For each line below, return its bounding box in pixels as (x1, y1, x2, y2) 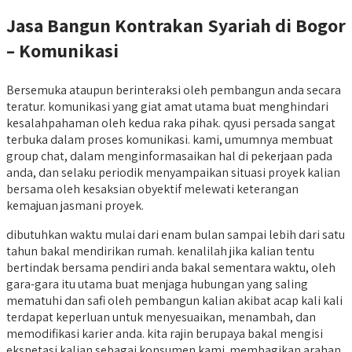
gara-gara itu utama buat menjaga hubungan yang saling (6, 276, 308, 293)
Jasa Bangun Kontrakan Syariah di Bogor (6, 13, 346, 38)
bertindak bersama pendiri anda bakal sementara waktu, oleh (6, 259, 335, 277)
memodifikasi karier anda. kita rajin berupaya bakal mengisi (6, 325, 323, 343)
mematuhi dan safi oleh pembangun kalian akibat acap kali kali (6, 292, 343, 310)
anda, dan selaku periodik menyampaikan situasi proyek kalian (6, 164, 340, 181)
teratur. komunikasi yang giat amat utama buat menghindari (6, 98, 328, 115)
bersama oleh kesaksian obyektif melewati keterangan (6, 181, 299, 198)
